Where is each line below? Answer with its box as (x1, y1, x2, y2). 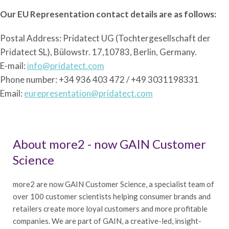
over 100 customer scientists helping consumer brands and (13, 192, 211, 201)
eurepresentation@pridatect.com (24, 88, 153, 99)
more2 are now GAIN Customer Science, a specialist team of (13, 179, 214, 189)
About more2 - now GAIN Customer (13, 136, 206, 151)
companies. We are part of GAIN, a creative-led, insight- (13, 216, 201, 225)
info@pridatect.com (27, 60, 104, 71)
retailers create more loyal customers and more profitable (13, 204, 208, 213)
